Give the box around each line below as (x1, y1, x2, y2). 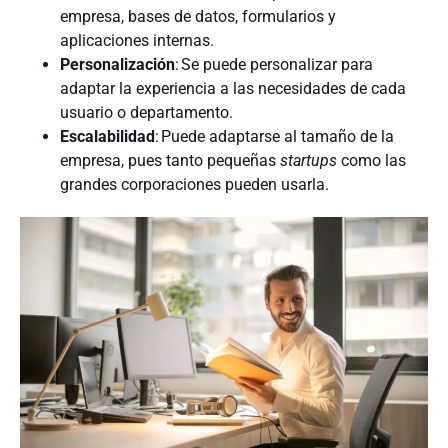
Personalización (60, 55, 175, 75)
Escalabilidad (60, 127, 155, 147)
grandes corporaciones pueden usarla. (60, 175, 329, 195)
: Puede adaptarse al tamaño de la (155, 127, 394, 147)
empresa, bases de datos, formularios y (60, 7, 336, 27)
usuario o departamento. (60, 103, 233, 123)
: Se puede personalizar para (175, 55, 373, 75)
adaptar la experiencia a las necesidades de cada (60, 79, 406, 99)
